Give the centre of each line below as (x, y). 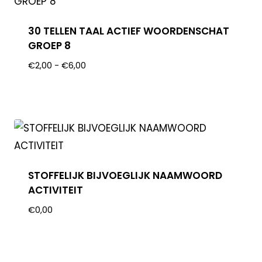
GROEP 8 (50, 46)
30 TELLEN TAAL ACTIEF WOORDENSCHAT (129, 31)
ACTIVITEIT (56, 190)
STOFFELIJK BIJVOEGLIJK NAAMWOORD (125, 175)
